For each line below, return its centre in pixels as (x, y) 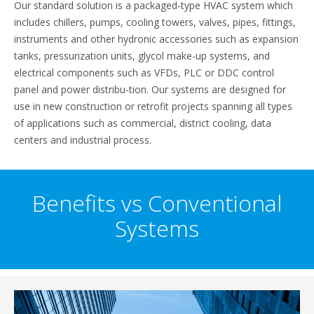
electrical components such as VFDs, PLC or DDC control (144, 73)
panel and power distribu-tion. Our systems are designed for (150, 89)
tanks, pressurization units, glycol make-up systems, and (142, 56)
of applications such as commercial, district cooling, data (143, 123)
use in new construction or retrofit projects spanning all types (153, 106)
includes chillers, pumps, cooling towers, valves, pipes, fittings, (155, 22)
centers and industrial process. (84, 140)
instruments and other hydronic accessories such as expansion (156, 39)
